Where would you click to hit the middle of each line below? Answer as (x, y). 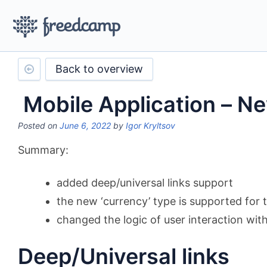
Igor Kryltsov (150, 125)
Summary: (43, 150)
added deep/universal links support (145, 183)
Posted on (39, 125)
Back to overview (99, 69)
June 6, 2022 (85, 125)
